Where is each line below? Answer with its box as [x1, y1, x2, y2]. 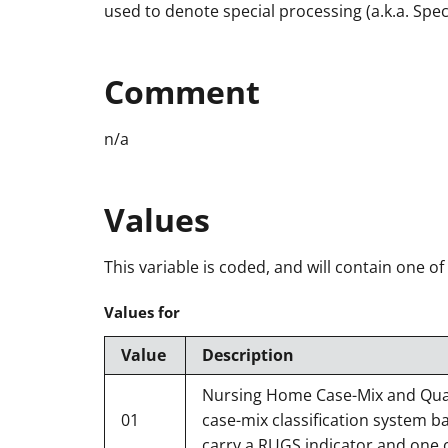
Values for [104, 301, 180, 322]
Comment [104, 68, 260, 114]
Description [202, 343, 294, 366]
